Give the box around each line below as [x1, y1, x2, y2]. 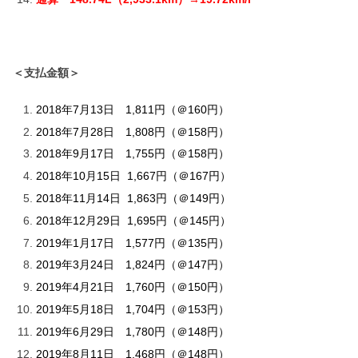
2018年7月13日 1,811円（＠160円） [35, 102, 229, 116]
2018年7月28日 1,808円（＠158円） [35, 125, 229, 138]
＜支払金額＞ [13, 66, 80, 79]
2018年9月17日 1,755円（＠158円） [35, 147, 229, 161]
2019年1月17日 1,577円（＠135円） [35, 236, 229, 249]
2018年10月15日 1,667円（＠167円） [35, 169, 231, 183]
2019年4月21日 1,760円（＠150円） [35, 280, 229, 294]
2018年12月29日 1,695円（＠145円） [35, 213, 231, 227]
